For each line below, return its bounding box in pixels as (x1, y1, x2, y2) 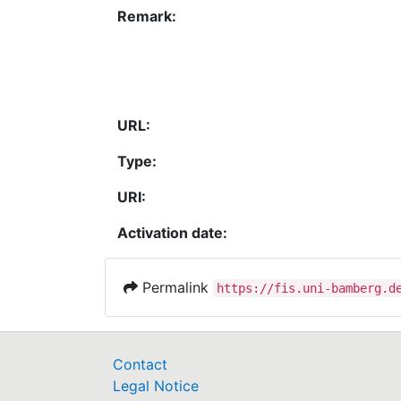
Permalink (138, 278, 213, 297)
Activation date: (117, 224, 227, 243)
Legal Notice (113, 377, 199, 396)
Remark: (117, 6, 176, 25)
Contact (113, 355, 167, 374)
